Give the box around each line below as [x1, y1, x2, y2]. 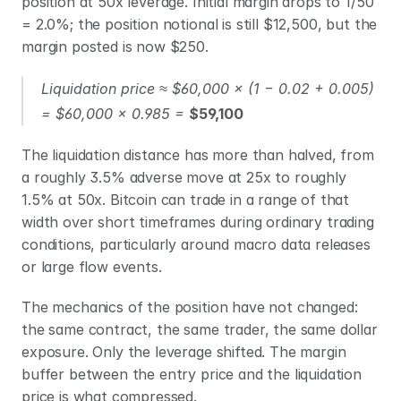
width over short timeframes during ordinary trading [21, 213, 374, 231]
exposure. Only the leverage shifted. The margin [21, 343, 346, 361]
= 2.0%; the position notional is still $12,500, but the [21, 15, 378, 33]
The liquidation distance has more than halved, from [21, 146, 374, 164]
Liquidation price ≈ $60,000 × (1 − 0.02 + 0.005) [41, 80, 374, 98]
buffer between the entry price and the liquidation [21, 365, 362, 383]
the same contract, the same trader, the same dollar [21, 320, 378, 338]
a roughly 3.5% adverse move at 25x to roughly [21, 168, 346, 186]
